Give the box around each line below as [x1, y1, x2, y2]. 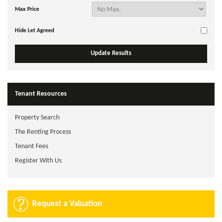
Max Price [15, 6, 39, 12]
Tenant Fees [15, 143, 48, 150]
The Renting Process [15, 128, 71, 136]
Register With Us [15, 157, 61, 165]
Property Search [15, 114, 59, 121]
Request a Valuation [32, 200, 102, 208]
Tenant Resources [15, 90, 67, 98]
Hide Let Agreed [15, 28, 54, 34]
